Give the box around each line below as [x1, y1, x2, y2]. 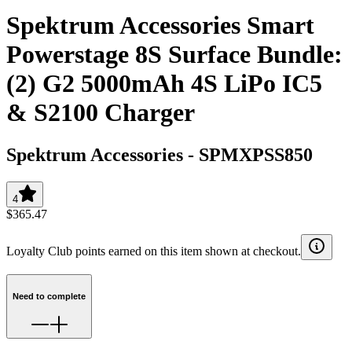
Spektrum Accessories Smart [6, 11, 314, 40]
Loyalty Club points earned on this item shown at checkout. [6, 244, 301, 258]
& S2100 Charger [6, 98, 195, 127]
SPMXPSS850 [199, 144, 313, 165]
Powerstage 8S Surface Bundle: [6, 40, 343, 69]
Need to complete [13, 291, 86, 301]
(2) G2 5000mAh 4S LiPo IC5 [6, 69, 322, 98]
